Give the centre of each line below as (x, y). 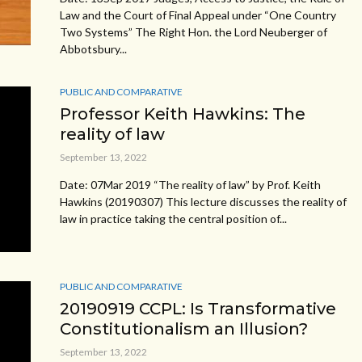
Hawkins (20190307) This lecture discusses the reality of (203, 201)
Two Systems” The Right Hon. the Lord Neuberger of (194, 32)
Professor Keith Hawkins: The (183, 114)
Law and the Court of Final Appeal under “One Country (198, 15)
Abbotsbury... (93, 48)
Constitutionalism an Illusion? (184, 328)
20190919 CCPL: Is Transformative (198, 308)
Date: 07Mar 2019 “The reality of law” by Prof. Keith (190, 184)
